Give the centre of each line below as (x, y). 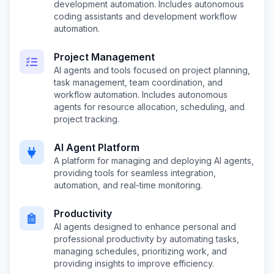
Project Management (104, 57)
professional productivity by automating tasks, (146, 239)
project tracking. (87, 119)
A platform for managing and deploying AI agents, (154, 161)
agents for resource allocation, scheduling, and (149, 107)
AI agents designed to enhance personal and (145, 227)
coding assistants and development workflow (145, 16)
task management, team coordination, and (138, 82)
